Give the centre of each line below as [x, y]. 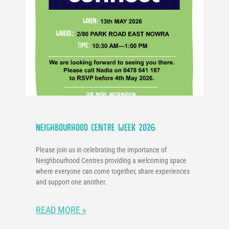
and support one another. [71, 182]
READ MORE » [61, 210]
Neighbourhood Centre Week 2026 [96, 128]
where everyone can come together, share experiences [113, 171]
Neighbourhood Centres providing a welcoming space [111, 161]
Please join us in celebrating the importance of [101, 150]
